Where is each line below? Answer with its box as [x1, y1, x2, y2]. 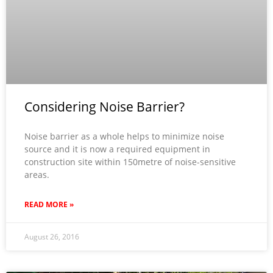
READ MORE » [24, 199, 74, 210]
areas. [24, 168, 49, 180]
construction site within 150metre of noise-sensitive [24, 155, 236, 168]
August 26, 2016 [24, 231, 79, 242]
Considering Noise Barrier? [24, 97, 185, 115]
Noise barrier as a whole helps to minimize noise [24, 130, 224, 142]
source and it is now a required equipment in [24, 143, 210, 155]
